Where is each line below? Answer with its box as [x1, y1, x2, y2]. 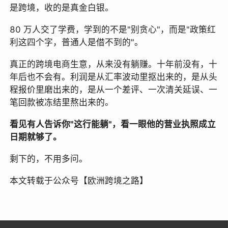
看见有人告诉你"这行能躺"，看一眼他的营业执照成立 [10, 119, 216, 129]
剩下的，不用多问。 [10, 153, 88, 164]
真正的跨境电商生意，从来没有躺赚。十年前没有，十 [10, 59, 218, 69]
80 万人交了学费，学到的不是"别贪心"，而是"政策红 [10, 24, 216, 35]
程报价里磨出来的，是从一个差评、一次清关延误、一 [10, 84, 218, 95]
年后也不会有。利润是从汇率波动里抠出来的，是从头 [10, 71, 218, 82]
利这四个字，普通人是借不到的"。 [10, 37, 144, 47]
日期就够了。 [10, 131, 62, 142]
